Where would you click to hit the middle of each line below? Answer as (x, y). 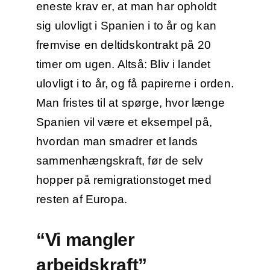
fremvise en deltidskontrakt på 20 (124, 45)
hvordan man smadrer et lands (117, 142)
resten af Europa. (82, 199)
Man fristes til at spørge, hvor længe (130, 103)
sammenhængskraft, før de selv (120, 161)
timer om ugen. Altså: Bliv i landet (123, 64)
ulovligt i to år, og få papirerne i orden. (135, 84)
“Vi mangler (85, 240)
